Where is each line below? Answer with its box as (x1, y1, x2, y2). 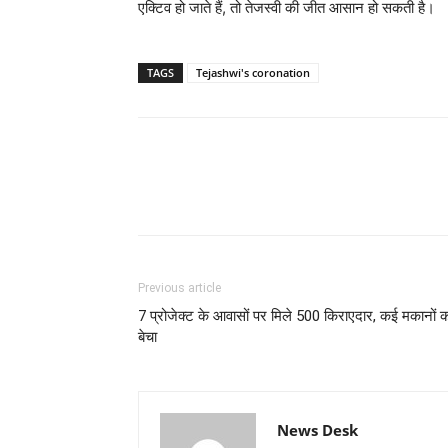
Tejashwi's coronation (196, 65, 310, 80)
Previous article (138, 281, 221, 295)
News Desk (277, 420, 358, 440)
